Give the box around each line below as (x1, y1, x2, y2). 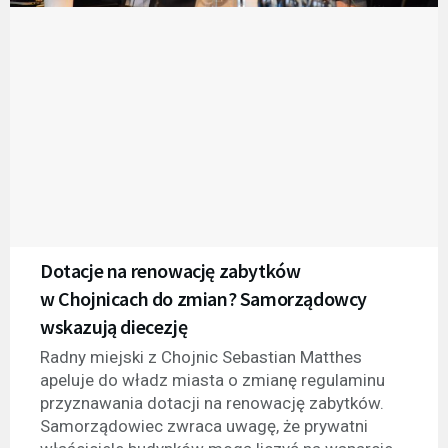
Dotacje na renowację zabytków (40, 257, 301, 283)
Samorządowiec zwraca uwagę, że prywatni (40, 415, 368, 436)
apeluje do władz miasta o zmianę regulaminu (40, 369, 385, 390)
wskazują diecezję (40, 313, 188, 339)
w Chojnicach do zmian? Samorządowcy (40, 285, 368, 311)
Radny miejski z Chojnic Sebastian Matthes (40, 346, 362, 367)
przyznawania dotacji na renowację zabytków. (40, 392, 384, 413)
